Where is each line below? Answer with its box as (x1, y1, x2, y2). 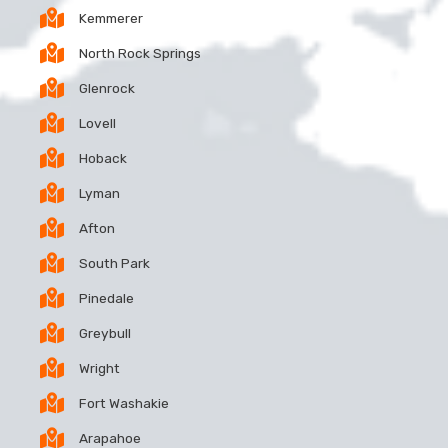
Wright (79, 359, 120, 376)
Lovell (79, 114, 116, 131)
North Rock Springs (79, 44, 201, 61)
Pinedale (79, 289, 134, 306)
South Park (79, 254, 150, 271)
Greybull (79, 324, 131, 341)
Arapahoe (79, 429, 141, 446)
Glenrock (79, 79, 135, 96)
